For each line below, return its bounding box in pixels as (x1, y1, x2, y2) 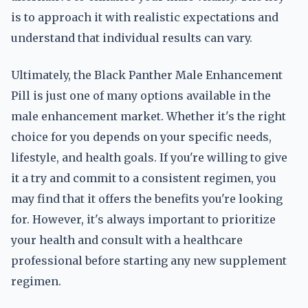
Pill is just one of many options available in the (11, 89, 271, 102)
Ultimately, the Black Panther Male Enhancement (11, 68, 283, 82)
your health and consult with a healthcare (11, 233, 243, 247)
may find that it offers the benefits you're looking (11, 192, 283, 206)
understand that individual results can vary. (11, 31, 252, 45)
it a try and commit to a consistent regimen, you (11, 171, 276, 185)
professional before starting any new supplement (11, 254, 287, 267)
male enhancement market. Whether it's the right (11, 109, 286, 123)
